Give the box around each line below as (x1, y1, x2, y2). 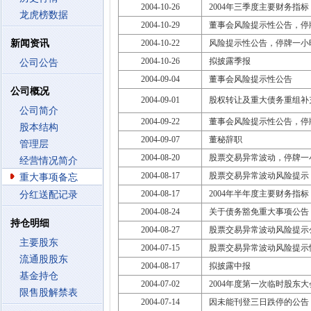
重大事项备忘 (19, 172, 78, 183)
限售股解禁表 (19, 287, 78, 298)
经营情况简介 (19, 155, 78, 166)
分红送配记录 (19, 190, 78, 200)
